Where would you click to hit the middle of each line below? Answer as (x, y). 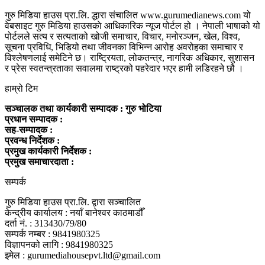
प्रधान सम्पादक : (35, 119)
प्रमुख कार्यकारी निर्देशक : (49, 151)
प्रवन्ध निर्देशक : (33, 141)
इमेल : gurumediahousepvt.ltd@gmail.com (83, 256)
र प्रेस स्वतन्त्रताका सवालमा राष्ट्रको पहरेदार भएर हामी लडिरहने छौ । (124, 69)
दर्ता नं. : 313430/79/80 (46, 224)
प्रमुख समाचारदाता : (41, 162)
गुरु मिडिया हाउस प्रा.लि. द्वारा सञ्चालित (73, 202)
